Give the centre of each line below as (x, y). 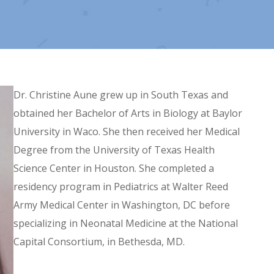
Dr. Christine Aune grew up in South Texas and (121, 95)
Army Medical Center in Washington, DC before (122, 205)
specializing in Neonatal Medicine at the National (126, 223)
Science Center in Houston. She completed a (114, 168)
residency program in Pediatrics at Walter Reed (121, 187)
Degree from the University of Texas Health (114, 150)
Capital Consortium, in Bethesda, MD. (99, 242)
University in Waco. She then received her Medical (127, 131)
